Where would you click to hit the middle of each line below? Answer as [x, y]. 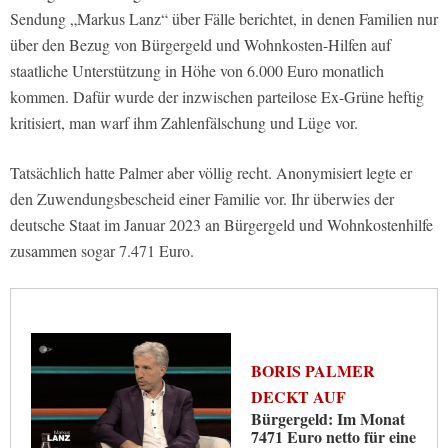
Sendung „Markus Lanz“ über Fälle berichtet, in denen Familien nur [224, 18]
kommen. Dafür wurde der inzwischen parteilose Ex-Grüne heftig [217, 96]
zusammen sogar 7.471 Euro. [102, 250]
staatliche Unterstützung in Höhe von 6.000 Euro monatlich [197, 70]
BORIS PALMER [313, 370]
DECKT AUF [298, 396]
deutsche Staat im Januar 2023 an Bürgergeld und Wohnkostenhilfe [221, 224]
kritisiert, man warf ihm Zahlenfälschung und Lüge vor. [184, 122]
